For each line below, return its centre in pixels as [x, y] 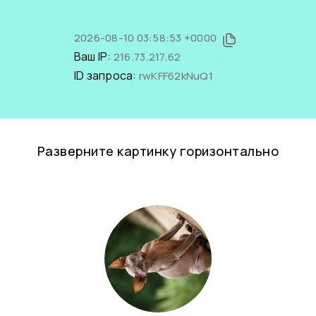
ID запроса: [106, 75]
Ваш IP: [93, 56]
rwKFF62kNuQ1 [176, 76]
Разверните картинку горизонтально [158, 151]
